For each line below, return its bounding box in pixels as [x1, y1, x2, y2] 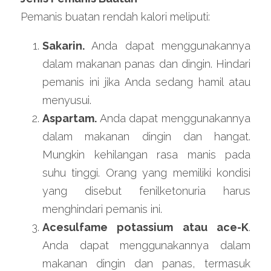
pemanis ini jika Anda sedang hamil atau [42, 76, 250, 88]
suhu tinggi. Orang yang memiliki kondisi [42, 166, 250, 179]
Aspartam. [42, 112, 97, 125]
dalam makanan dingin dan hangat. [42, 130, 250, 143]
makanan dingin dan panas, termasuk [42, 257, 250, 270]
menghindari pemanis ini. [42, 203, 162, 215]
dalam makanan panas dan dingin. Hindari [42, 57, 250, 70]
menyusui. [42, 94, 91, 106]
